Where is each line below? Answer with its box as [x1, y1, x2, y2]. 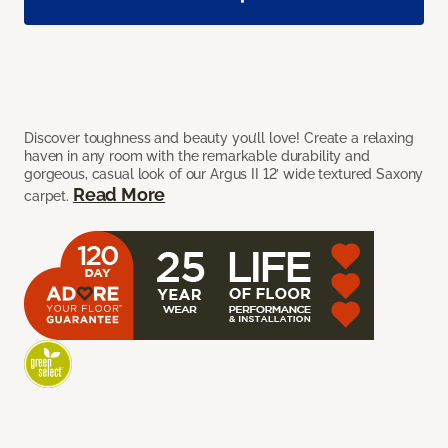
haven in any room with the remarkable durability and [24, 148, 370, 165]
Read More [72, 184, 166, 206]
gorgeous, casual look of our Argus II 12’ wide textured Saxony [24, 166, 424, 183]
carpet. [24, 188, 73, 205]
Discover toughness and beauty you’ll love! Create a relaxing [24, 130, 414, 147]
